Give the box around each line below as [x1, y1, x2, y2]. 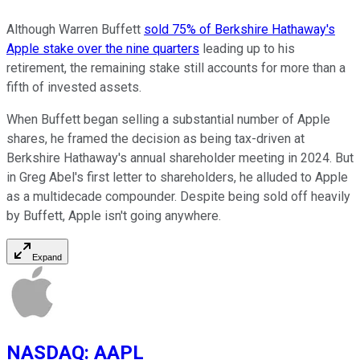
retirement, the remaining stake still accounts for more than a [6, 59, 346, 76]
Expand [32, 252, 62, 262]
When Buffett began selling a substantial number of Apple [6, 111, 330, 127]
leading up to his [199, 40, 295, 56]
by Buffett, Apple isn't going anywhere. [6, 207, 221, 223]
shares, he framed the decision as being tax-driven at [6, 130, 305, 146]
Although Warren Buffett [6, 21, 144, 37]
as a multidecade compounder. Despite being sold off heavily [6, 188, 350, 204]
